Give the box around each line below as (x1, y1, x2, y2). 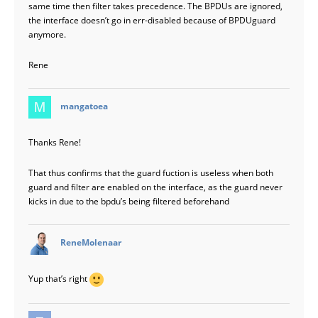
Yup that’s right (28, 273, 89, 285)
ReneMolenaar (60, 236, 121, 248)
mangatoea (60, 100, 108, 112)
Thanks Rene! (28, 136, 81, 148)
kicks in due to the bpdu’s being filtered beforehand (28, 195, 229, 207)
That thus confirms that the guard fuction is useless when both (28, 167, 273, 179)
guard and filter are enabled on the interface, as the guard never (28, 181, 283, 193)
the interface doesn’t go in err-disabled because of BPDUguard (28, 14, 275, 26)
